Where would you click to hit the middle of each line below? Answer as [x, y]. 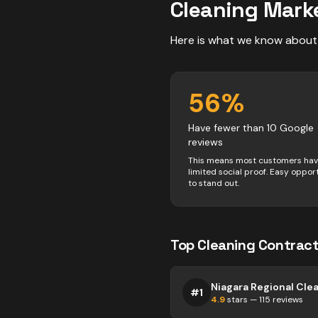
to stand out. [214, 183]
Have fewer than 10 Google [251, 128]
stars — [242, 300]
